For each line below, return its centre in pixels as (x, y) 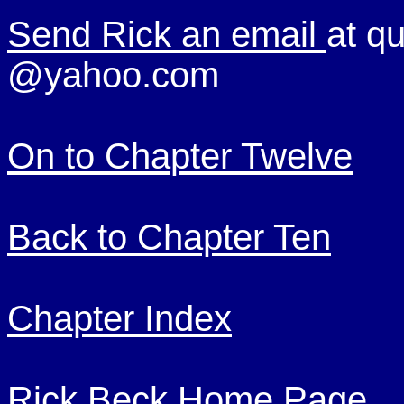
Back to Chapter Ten (169, 237)
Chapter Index (119, 318)
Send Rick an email (167, 34)
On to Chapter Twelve (180, 156)
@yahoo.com (113, 75)
